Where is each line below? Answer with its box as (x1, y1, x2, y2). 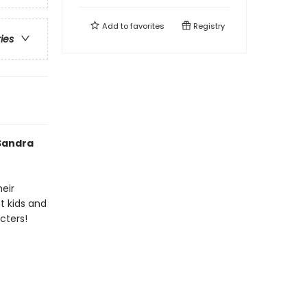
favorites (130, 21, 164, 32)
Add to (100, 21, 130, 32)
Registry (191, 21, 225, 32)
